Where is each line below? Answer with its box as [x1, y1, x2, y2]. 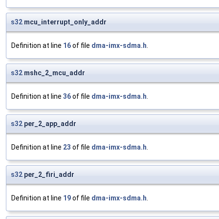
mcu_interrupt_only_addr [22, 18, 107, 26]
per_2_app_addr [22, 120, 76, 128]
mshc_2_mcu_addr [22, 69, 85, 77]
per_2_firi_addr [22, 171, 74, 179]
